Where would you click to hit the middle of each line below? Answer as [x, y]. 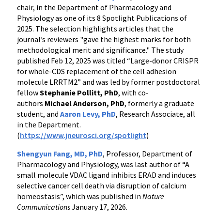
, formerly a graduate [159, 103]
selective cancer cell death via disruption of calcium [102, 186]
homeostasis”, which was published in [80, 196]
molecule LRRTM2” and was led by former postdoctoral [108, 82]
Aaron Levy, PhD [88, 114]
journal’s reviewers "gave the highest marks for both [104, 39]
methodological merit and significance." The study [100, 50]
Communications [44, 207]
